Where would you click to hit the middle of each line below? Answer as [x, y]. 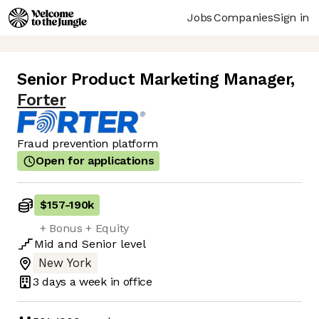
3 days [50, 281]
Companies [244, 17]
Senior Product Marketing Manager [154, 80]
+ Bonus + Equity [84, 229]
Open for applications [95, 161]
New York [65, 263]
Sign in [291, 17]
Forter [42, 100]
